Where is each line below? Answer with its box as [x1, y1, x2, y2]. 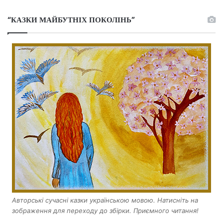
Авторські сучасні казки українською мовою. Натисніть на [12, 196, 198, 205]
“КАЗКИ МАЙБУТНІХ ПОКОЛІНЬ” [7, 14, 135, 25]
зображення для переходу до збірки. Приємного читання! [12, 207, 199, 215]
